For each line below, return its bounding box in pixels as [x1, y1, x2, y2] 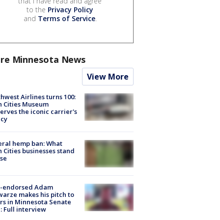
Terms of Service [37, 13, 95, 23]
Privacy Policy [48, 4, 93, 14]
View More [87, 71, 129, 82]
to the [27, 4, 48, 14]
